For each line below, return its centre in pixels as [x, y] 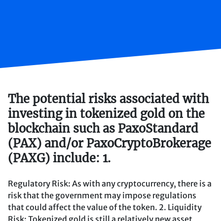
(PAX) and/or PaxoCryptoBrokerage [110, 143]
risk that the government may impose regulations [102, 195]
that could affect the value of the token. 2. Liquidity [105, 207]
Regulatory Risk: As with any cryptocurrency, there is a [110, 183]
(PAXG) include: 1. [59, 158]
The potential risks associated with [108, 99]
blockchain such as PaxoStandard [103, 128]
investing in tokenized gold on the [106, 113]
